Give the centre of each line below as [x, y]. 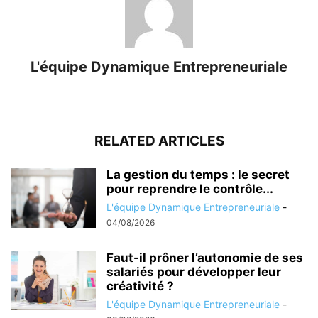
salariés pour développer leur [194, 272]
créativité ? [140, 286]
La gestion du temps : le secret [198, 174]
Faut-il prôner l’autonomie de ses [205, 257]
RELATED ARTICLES [159, 141]
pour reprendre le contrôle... [190, 188]
